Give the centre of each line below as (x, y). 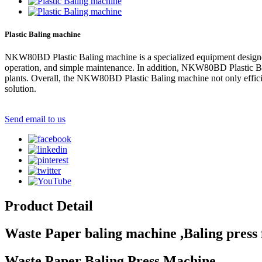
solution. (20, 89)
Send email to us (35, 119)
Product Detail (49, 206)
